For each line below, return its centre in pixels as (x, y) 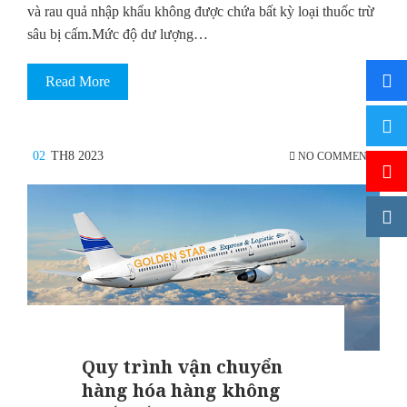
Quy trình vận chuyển (182, 367)
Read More (78, 82)
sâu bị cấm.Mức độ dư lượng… (118, 35)
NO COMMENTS (338, 156)
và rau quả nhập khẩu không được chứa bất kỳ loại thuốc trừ (201, 12)
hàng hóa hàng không (181, 391)
